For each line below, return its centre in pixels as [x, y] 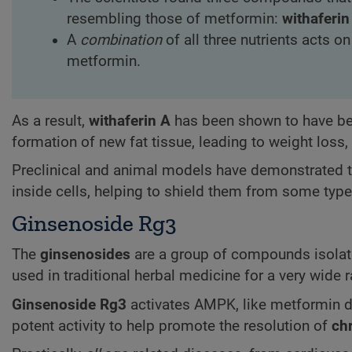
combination [121, 40]
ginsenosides [85, 255]
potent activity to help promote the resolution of [172, 326]
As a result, [50, 121]
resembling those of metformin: [174, 19]
